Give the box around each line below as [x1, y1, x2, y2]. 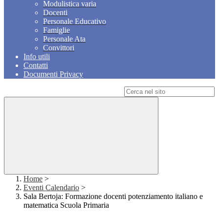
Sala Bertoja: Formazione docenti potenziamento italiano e [23, 192, 203, 201]
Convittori [43, 44, 74, 52]
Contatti [23, 61, 48, 70]
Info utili [23, 52, 50, 61]
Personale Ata [43, 35, 86, 44]
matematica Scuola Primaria [23, 201, 109, 210]
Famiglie [43, 26, 70, 35]
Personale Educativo [43, 17, 106, 26]
